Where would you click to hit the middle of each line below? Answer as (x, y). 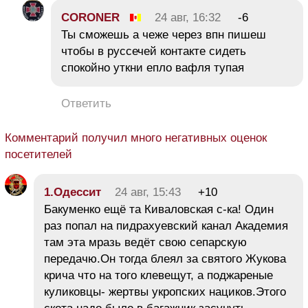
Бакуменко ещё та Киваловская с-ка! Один (159, 210)
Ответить (86, 104)
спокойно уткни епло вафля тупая (153, 68)
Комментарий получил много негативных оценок (136, 138)
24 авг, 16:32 (188, 18)
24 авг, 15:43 (148, 192)
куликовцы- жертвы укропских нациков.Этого (165, 292)
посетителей (38, 155)
